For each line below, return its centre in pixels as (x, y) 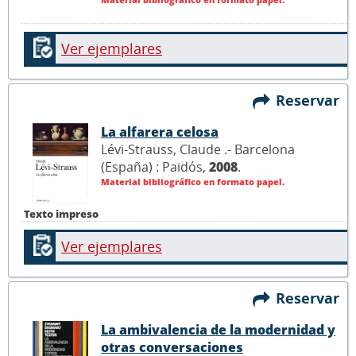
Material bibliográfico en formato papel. (193, 182)
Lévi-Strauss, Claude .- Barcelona (198, 150)
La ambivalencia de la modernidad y (218, 330)
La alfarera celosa (160, 132)
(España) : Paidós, (155, 167)
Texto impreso (61, 214)
